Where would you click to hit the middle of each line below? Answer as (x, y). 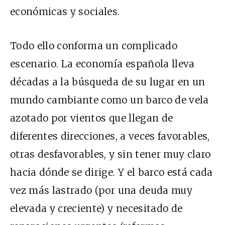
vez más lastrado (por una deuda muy (101, 190)
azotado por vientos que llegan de (92, 118)
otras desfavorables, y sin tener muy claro (110, 154)
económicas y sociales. (65, 11)
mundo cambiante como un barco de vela (109, 100)
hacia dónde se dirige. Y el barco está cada (111, 172)
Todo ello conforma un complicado (94, 45)
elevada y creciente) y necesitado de (96, 208)
